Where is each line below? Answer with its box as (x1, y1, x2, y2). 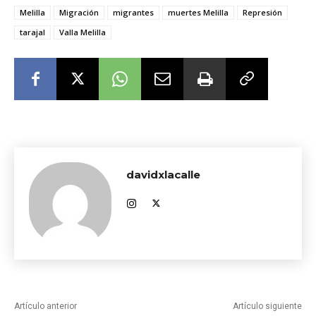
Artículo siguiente (232, 301, 302, 312)
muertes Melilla (168, 7, 229, 18)
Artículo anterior (14, 301, 77, 312)
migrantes (113, 7, 154, 18)
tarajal (20, 27, 45, 38)
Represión (243, 7, 282, 18)
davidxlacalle (126, 168, 200, 182)
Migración (59, 7, 99, 18)
